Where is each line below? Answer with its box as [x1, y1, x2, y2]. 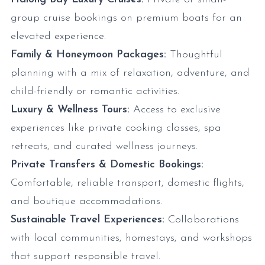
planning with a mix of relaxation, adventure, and [11, 67, 250, 79]
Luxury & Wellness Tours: [11, 104, 130, 116]
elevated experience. [11, 31, 106, 43]
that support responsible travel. [11, 251, 160, 263]
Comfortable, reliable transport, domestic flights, [11, 177, 244, 189]
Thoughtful [166, 49, 222, 61]
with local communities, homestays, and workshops [11, 232, 252, 244]
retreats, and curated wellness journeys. [11, 141, 198, 153]
